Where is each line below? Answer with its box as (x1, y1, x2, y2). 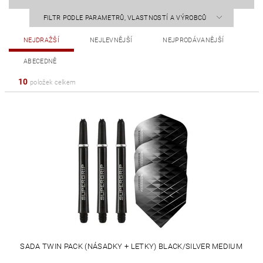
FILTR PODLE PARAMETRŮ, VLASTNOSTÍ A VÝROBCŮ (43, 14, 208, 22)
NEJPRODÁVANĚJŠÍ (163, 36, 224, 44)
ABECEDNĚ (23, 58, 57, 65)
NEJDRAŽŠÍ (23, 36, 59, 44)
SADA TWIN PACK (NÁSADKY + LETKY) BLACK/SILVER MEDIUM (20, 242, 243, 251)
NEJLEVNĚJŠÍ (89, 36, 133, 44)
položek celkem (28, 79, 76, 86)
